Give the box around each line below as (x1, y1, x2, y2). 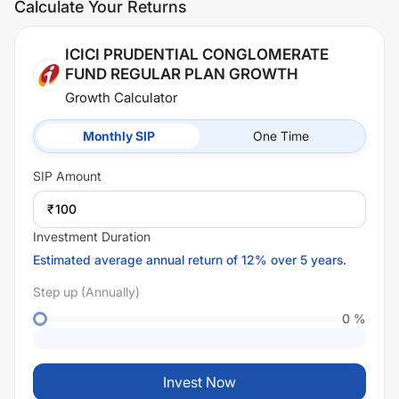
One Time (252, 128, 309, 143)
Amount (53, 168, 102, 183)
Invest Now (163, 373, 236, 391)
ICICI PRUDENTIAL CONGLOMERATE (65, 45, 329, 63)
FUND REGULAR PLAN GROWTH (65, 65, 298, 83)
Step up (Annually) (33, 284, 140, 299)
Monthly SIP (82, 128, 155, 143)
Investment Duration (33, 229, 151, 244)
